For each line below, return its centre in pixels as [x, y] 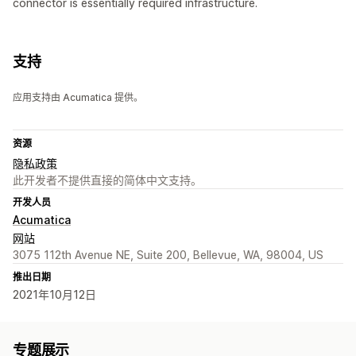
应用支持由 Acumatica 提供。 [78, 98]
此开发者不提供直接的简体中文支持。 [107, 180]
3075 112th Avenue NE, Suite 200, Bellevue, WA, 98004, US [168, 255]
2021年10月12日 [54, 295]
